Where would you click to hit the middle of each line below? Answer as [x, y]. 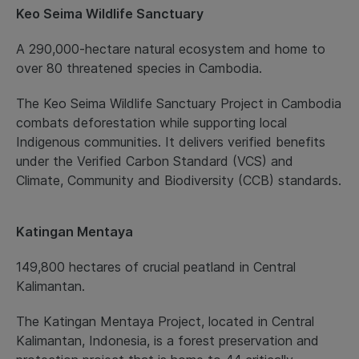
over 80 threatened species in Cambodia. [139, 69]
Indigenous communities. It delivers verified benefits [171, 142]
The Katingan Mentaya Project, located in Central [165, 322]
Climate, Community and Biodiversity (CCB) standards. [179, 181]
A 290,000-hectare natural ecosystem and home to [171, 49]
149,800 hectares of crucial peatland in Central [156, 267]
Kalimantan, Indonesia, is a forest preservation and [167, 341]
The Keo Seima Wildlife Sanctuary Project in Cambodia [179, 104]
